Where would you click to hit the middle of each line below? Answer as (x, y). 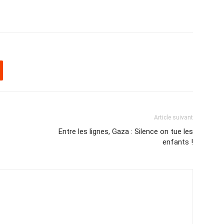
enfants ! (178, 142)
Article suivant (173, 117)
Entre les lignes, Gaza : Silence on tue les (126, 131)
